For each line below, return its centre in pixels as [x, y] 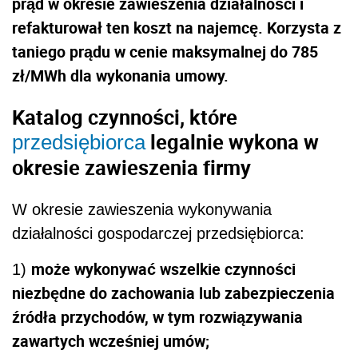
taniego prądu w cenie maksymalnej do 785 [165, 51]
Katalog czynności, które [125, 117]
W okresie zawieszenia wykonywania [142, 209]
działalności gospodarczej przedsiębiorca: [158, 233]
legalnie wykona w [232, 142]
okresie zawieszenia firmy [131, 167]
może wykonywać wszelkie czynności [163, 268]
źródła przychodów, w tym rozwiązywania [157, 316]
